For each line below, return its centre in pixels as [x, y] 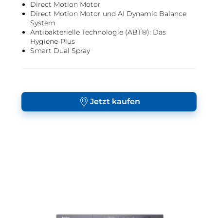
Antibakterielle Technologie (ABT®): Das [98, 32]
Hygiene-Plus [53, 41]
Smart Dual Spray [60, 51]
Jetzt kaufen [115, 101]
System [43, 23]
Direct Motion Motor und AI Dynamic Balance [108, 14]
